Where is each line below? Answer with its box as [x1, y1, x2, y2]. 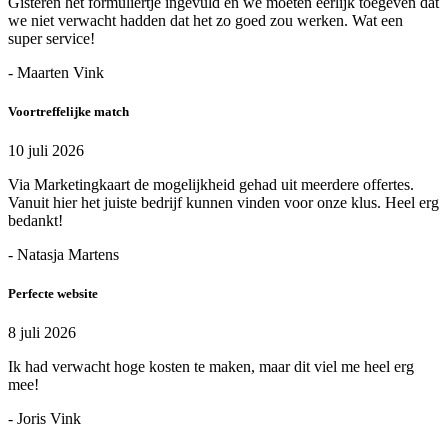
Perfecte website [8, 286, 98, 302]
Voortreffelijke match [8, 103, 129, 119]
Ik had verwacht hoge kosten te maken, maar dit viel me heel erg [8, 358, 414, 376]
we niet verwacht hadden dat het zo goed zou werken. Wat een [8, 11, 403, 29]
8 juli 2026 [8, 324, 76, 342]
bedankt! [8, 212, 63, 230]
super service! [8, 29, 95, 47]
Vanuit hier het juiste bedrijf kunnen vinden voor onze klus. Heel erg [8, 194, 439, 212]
